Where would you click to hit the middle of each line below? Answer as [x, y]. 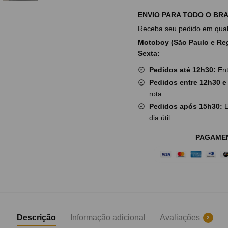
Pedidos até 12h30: [182, 69]
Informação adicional [108, 218]
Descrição [36, 218]
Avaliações [180, 218]
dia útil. [160, 117]
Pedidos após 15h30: [186, 106]
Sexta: [149, 53]
